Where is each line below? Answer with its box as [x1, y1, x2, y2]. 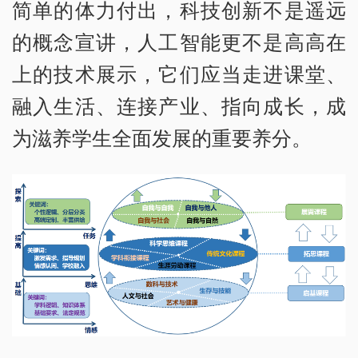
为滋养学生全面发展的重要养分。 [12, 124, 312, 152]
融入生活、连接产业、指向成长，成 [12, 92, 346, 120]
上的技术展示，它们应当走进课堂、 [12, 60, 346, 88]
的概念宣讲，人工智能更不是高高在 [12, 28, 346, 56]
